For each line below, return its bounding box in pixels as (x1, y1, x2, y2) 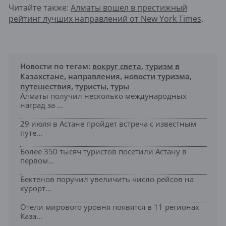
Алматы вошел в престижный (71, 2, 187, 13)
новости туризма (124, 71, 190, 81)
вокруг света (92, 61, 141, 71)
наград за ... (20, 99, 63, 110)
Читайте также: (9, 2, 71, 13)
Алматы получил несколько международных (20, 90, 187, 101)
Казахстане (20, 71, 64, 81)
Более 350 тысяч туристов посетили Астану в (20, 146, 187, 156)
